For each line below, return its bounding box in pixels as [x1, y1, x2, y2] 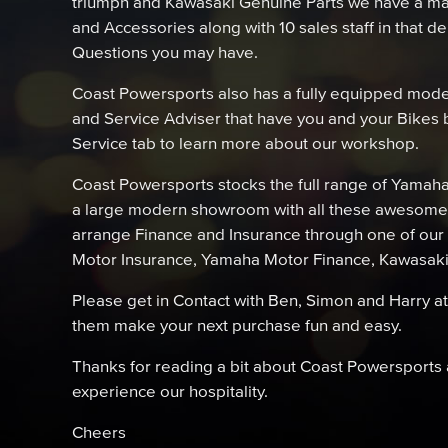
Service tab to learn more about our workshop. [72, 133, 419, 152]
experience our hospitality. [72, 381, 268, 400]
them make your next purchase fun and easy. [72, 315, 402, 334]
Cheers [72, 422, 126, 441]
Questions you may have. [72, 42, 258, 61]
